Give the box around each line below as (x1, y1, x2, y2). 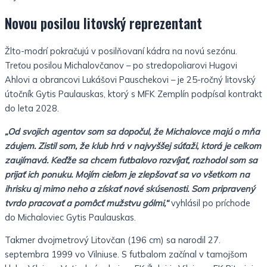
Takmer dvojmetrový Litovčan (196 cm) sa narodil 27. (5, 234, 221, 246)
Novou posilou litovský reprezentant (5, 13, 202, 34)
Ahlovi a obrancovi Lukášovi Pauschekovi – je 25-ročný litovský (5, 74, 256, 86)
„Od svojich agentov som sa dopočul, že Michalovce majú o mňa (5, 125, 260, 137)
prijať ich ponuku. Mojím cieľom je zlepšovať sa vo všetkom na (5, 168, 250, 180)
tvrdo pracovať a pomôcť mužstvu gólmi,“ (5, 197, 169, 209)
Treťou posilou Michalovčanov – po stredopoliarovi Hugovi (5, 60, 237, 72)
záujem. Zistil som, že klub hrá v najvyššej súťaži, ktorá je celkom (5, 139, 261, 151)
